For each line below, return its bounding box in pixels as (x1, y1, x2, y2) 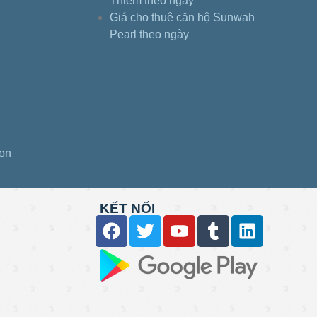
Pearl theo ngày (109, 28, 189, 40)
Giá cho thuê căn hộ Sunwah (109, 11, 255, 23)
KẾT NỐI (99, 200, 155, 216)
